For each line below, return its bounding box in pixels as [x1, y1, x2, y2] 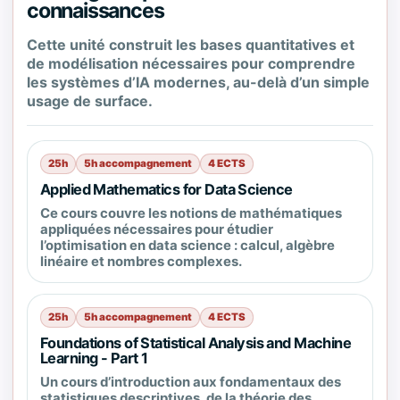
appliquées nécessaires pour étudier [40, 221, 273, 237]
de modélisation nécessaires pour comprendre [27, 54, 355, 72]
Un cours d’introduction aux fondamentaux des [40, 374, 341, 390]
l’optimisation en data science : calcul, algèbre [40, 237, 335, 254]
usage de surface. [27, 92, 153, 110]
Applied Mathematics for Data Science [40, 180, 293, 198]
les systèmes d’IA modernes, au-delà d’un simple [27, 73, 370, 91]
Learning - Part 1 [40, 349, 148, 367]
